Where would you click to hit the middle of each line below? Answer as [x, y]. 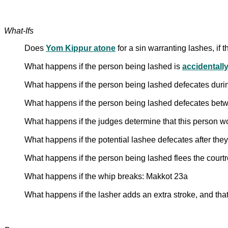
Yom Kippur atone [81, 48]
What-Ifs [19, 31]
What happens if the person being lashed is [103, 66]
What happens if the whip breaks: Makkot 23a [106, 176]
